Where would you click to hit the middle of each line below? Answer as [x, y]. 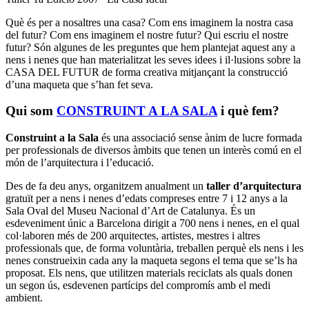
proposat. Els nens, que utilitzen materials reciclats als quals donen [149, 273]
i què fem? [248, 111]
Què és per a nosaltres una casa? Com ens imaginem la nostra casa [149, 22]
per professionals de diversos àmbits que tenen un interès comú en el [153, 150]
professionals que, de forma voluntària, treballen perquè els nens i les [154, 248]
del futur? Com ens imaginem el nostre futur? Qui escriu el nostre [147, 34]
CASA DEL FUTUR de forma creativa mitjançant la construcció [147, 72]
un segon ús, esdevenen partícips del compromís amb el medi [138, 286]
